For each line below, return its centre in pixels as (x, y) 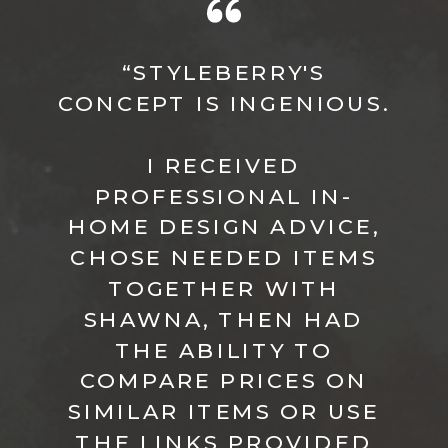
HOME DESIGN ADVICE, (224, 227)
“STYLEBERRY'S (224, 73)
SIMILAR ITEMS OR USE (224, 412)
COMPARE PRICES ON (224, 381)
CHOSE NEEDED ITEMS (224, 258)
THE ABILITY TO (224, 350)
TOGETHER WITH (224, 288)
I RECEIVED (224, 165)
